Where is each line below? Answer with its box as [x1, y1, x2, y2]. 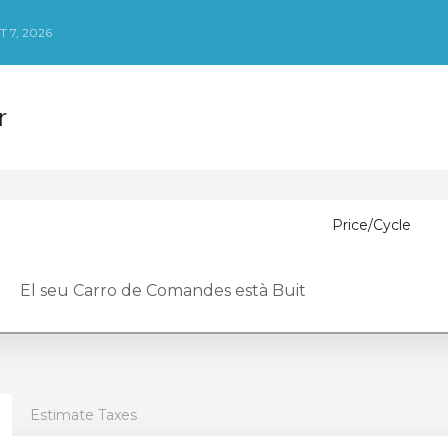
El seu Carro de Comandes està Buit [19, 281, 306, 300]
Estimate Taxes [30, 406, 137, 424]
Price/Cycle [331, 216, 411, 234]
